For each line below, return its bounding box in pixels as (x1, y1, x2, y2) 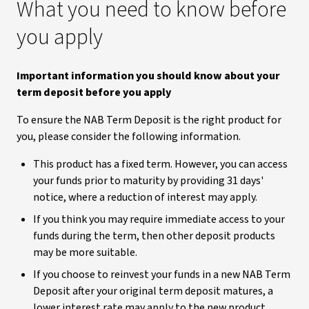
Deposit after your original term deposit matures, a (33, 283, 273, 299)
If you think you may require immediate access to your (33, 212, 285, 227)
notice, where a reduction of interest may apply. (33, 190, 257, 205)
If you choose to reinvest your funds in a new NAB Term (33, 267, 290, 282)
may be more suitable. (33, 245, 137, 260)
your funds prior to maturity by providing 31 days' (33, 173, 263, 188)
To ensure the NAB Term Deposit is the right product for (17, 112, 281, 128)
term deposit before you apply (17, 85, 171, 100)
